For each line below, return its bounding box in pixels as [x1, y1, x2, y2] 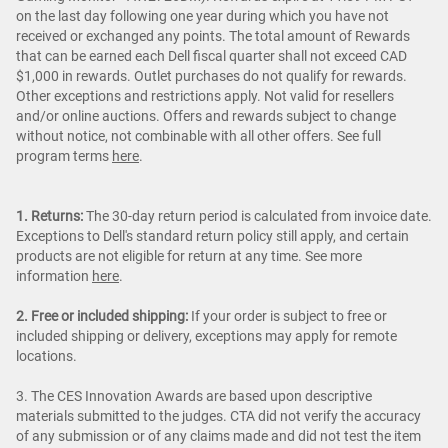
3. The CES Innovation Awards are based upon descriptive [16, 387, 372, 404]
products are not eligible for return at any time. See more [16, 247, 362, 264]
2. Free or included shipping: [16, 307, 188, 324]
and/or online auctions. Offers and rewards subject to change [16, 107, 396, 124]
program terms [16, 147, 109, 164]
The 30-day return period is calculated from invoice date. [83, 207, 432, 224]
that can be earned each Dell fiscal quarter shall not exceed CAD [16, 47, 407, 64]
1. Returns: [16, 207, 83, 224]
